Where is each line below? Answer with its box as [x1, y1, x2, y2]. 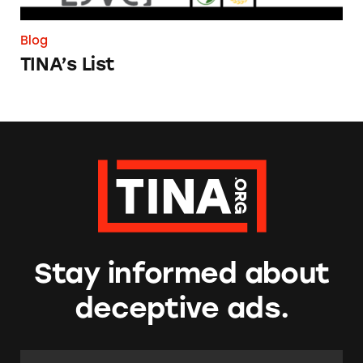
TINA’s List [19, 53, 115, 76]
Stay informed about [33, 256, 330, 290]
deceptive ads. [74, 290, 289, 325]
